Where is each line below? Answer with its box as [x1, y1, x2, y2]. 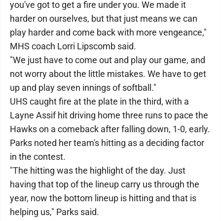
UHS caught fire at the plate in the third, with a [10, 96, 189, 107]
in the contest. [10, 151, 66, 162]
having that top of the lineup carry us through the [10, 179, 199, 189]
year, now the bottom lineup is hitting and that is [10, 193, 196, 203]
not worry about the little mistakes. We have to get [10, 69, 206, 79]
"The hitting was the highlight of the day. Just [10, 165, 185, 176]
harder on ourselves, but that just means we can [10, 13, 197, 24]
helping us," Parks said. [10, 207, 99, 217]
